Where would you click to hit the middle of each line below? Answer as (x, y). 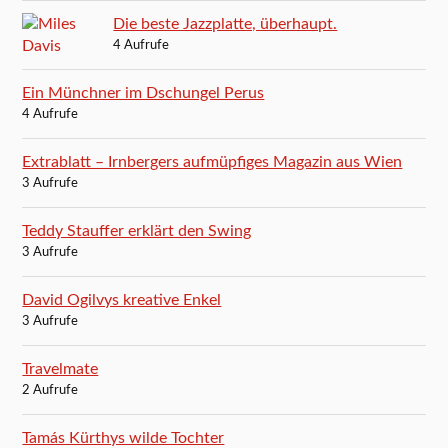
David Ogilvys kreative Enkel (122, 299)
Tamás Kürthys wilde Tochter (123, 437)
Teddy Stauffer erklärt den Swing (137, 230)
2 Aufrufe (50, 390)
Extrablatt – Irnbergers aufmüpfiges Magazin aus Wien (212, 161)
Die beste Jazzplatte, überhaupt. (225, 23)
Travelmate (60, 368)
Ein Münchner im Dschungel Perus (143, 92)
